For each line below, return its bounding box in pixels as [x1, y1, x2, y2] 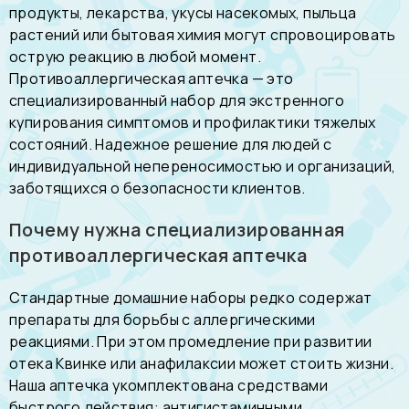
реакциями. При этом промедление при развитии [9, 331, 372, 352]
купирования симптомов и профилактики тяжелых [9, 112, 376, 133]
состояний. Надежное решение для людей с [9, 134, 332, 155]
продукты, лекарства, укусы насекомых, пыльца [9, 3, 357, 24]
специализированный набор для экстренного [9, 90, 344, 111]
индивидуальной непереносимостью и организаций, [9, 156, 396, 177]
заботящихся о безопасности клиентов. [9, 178, 306, 199]
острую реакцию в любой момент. [9, 47, 261, 68]
